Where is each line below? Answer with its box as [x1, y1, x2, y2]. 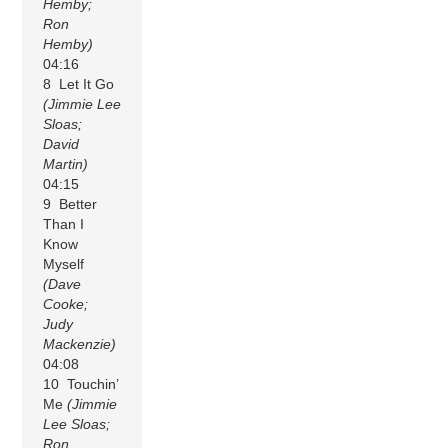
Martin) [43, 155, 89, 172]
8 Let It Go [43, 75, 115, 92]
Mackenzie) [43, 335, 117, 352]
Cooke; [43, 295, 89, 312]
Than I [43, 215, 85, 232]
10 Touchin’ [43, 375, 119, 392]
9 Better [43, 195, 98, 212]
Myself [43, 255, 85, 272]
